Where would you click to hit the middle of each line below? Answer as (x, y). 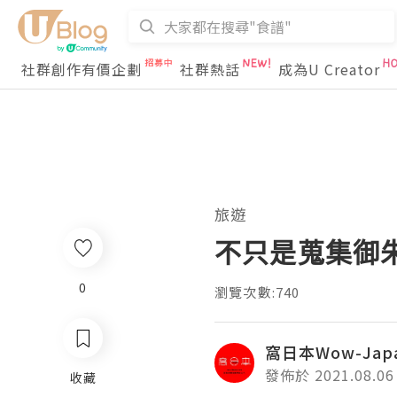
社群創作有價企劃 (82, 69)
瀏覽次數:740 (257, 292)
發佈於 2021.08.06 (330, 375)
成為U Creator (329, 69)
